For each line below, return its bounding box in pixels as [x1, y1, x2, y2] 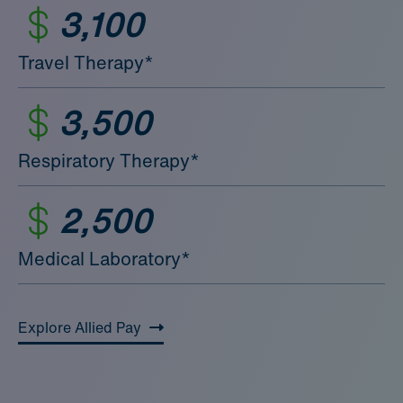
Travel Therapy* [18, 49, 154, 76]
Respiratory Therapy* [18, 147, 200, 174]
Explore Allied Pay [18, 316, 141, 338]
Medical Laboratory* [18, 245, 191, 272]
